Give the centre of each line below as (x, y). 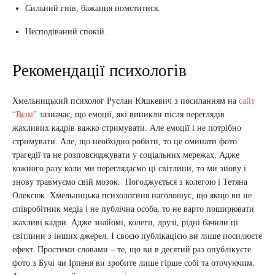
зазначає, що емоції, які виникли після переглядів (131, 115)
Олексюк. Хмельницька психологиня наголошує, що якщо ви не (132, 196)
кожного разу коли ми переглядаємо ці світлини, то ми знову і (129, 169)
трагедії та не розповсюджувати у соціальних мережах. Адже (126, 155)
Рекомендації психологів (99, 71)
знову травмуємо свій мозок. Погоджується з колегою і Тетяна (130, 182)
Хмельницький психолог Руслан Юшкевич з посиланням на (126, 101)
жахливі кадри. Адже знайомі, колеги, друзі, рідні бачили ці (125, 223)
